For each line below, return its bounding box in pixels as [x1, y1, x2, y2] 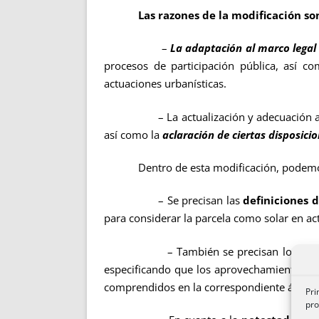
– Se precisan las [104, 193, 244, 208]
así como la [104, 127, 162, 142]
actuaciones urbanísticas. [104, 76, 226, 91]
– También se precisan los [104, 244, 300, 258]
